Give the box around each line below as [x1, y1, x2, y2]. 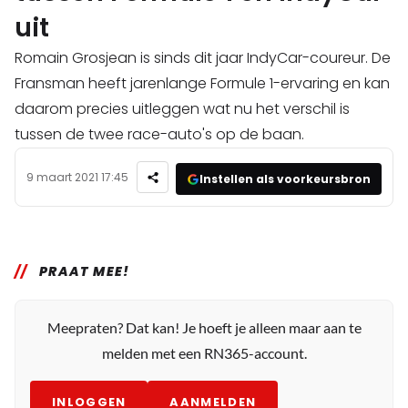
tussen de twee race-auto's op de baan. [15, 124, 304, 146]
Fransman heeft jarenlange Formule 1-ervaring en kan [15, 73, 390, 95]
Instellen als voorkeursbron [199, 170, 371, 187]
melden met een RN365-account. [101, 344, 307, 362]
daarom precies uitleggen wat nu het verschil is [15, 98, 350, 120]
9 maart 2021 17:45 [26, 168, 128, 185]
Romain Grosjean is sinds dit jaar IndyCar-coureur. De [15, 47, 391, 69]
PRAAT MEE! [38, 262, 130, 281]
